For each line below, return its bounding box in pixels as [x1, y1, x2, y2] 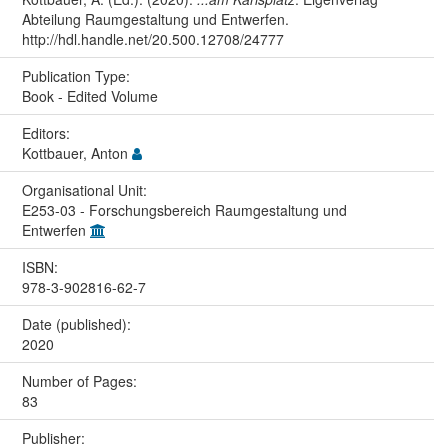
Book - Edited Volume [21, 86, 158, 107]
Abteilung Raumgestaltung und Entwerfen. [21, 9, 289, 30]
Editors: [21, 123, 74, 144]
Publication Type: [21, 66, 134, 87]
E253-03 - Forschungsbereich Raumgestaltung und [21, 200, 347, 221]
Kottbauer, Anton [21, 143, 132, 164]
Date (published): [21, 314, 135, 335]
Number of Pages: [21, 371, 141, 392]
